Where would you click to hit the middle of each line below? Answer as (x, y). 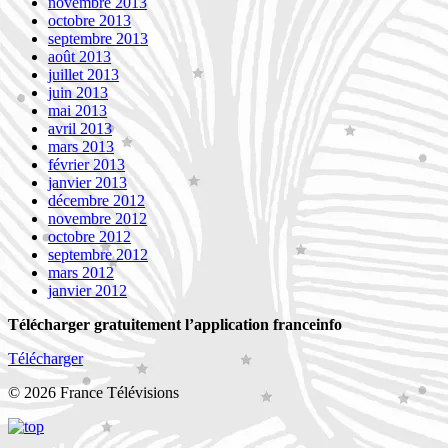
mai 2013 (77, 110)
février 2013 (86, 164)
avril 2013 (80, 128)
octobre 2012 (89, 236)
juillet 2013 (83, 74)
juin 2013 (78, 92)
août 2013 (79, 56)
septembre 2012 (98, 254)
